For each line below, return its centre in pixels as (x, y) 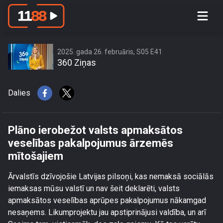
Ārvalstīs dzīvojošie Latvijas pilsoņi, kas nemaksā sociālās (111, 176)
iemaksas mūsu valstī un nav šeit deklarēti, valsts (94, 188)
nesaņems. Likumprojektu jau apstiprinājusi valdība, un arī (107, 212)
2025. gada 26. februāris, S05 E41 (110, 52)
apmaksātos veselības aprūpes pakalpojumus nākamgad (107, 200)
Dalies (19, 93)
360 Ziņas (77, 62)
